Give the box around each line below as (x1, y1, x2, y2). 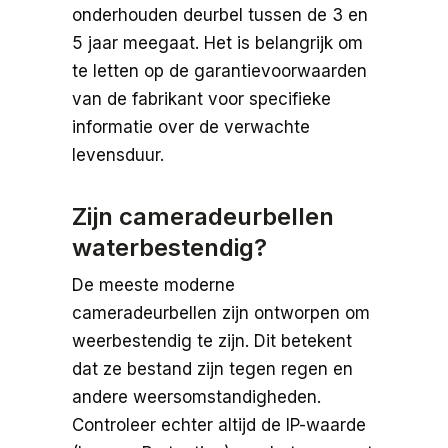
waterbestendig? (72, 232, 267, 262)
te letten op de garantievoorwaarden (72, 60, 367, 81)
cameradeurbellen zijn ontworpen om (72, 302, 370, 323)
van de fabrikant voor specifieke (72, 88, 331, 109)
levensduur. (72, 144, 164, 165)
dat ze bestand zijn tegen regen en (72, 358, 353, 379)
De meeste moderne (72, 274, 235, 295)
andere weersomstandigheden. (72, 386, 321, 407)
